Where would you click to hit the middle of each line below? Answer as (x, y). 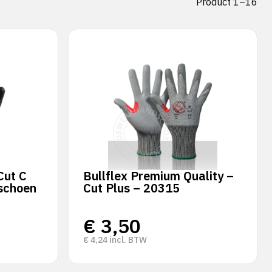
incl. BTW (127, 240)
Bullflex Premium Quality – (158, 176)
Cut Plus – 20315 (131, 188)
